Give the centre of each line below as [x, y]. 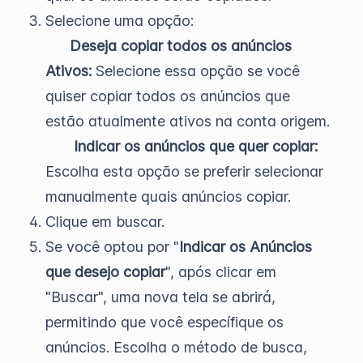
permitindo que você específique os [164, 322]
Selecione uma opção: [122, 20]
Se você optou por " [112, 246]
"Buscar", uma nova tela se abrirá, [160, 297]
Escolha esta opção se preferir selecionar [184, 171]
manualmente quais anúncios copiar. [168, 196]
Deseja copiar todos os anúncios [169, 45]
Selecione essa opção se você [198, 70]
